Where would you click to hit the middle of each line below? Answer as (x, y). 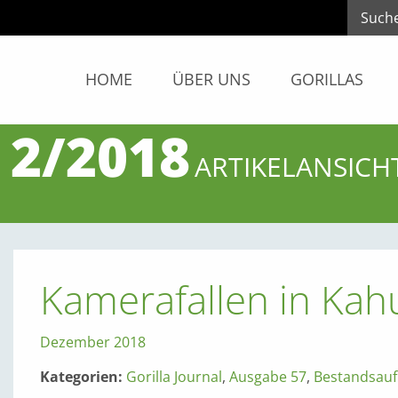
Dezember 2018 (92, 342)
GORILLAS (327, 79)
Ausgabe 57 (267, 376)
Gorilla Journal (174, 376)
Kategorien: (83, 376)
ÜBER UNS (211, 79)
